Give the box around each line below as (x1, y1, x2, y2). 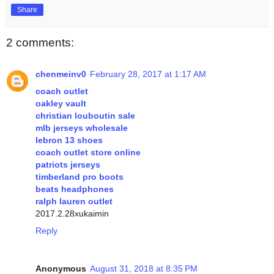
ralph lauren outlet (35, 196, 113, 207)
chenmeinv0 (35, 69, 86, 80)
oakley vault (35, 98, 86, 109)
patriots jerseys (35, 160, 100, 170)
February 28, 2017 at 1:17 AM (90, 69, 206, 80)
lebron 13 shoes (35, 135, 103, 146)
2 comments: (6, 35, 74, 49)
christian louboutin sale (35, 111, 135, 121)
